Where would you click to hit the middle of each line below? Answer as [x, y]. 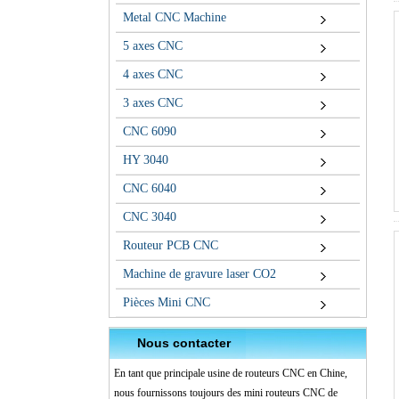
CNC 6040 [150, 189]
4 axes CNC [153, 75]
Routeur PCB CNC [171, 246]
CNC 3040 [150, 217]
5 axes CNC [153, 46]
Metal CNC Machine [175, 18]
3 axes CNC [153, 103]
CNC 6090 [150, 132]
